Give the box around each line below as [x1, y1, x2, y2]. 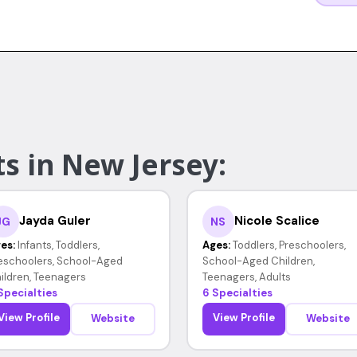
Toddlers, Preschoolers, [232, 237, 346, 252]
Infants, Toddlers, [17, 237, 100, 252]
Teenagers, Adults [202, 269, 291, 284]
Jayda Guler [18, 213, 91, 229]
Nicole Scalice [233, 213, 320, 229]
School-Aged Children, [202, 253, 315, 268]
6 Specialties [202, 285, 273, 300]
